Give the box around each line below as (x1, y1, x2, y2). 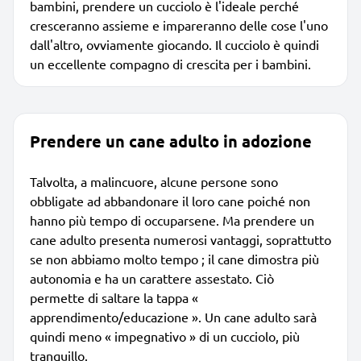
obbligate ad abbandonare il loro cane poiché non (30, 192, 310, 209)
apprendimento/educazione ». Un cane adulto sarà (30, 308, 317, 325)
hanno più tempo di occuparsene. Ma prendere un (30, 211, 314, 228)
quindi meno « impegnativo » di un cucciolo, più (30, 327, 300, 344)
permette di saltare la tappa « (30, 288, 198, 305)
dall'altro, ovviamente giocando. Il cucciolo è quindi (30, 35, 319, 52)
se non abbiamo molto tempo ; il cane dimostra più (30, 250, 319, 267)
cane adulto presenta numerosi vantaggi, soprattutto (30, 230, 331, 247)
